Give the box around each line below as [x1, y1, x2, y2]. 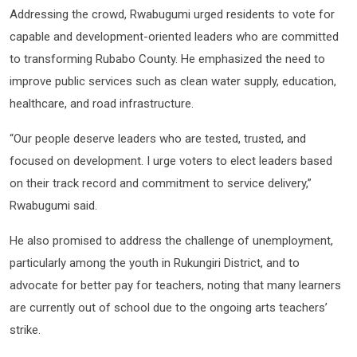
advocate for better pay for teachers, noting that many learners [10, 277, 341, 292]
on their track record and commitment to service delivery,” [10, 175, 312, 190]
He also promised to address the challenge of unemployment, [10, 233, 333, 248]
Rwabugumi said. [10, 198, 100, 213]
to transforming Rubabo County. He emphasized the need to [10, 51, 325, 66]
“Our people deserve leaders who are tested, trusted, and [10, 131, 306, 146]
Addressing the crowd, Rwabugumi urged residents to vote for [10, 6, 335, 22]
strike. [10, 322, 44, 337]
